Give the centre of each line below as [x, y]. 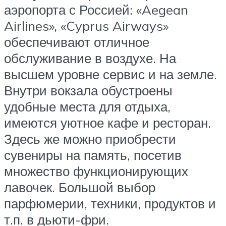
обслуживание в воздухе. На [90, 58]
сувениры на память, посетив [93, 155]
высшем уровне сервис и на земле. [110, 74]
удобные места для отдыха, [87, 106]
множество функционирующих [96, 171]
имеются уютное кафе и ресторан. [107, 122]
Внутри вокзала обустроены [88, 90]
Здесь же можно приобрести [90, 138]
